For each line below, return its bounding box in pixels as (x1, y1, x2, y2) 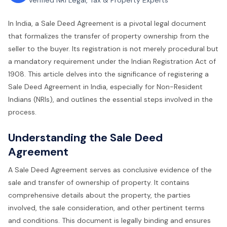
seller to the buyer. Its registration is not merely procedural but (8, 44, 218, 53)
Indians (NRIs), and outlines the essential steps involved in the (8, 95, 213, 104)
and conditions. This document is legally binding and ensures (8, 216, 211, 225)
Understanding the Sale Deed (8, 130, 163, 145)
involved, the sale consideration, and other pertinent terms (8, 203, 205, 213)
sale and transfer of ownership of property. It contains (8, 178, 190, 187)
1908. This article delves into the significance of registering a (8, 69, 209, 79)
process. (8, 107, 36, 117)
